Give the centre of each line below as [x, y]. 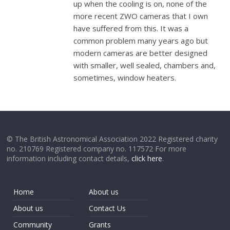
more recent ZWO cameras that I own [141, 16]
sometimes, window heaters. [125, 78]
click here [147, 158]
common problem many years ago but [141, 41]
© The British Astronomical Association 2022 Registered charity [112, 139]
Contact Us [108, 208]
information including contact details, [69, 158]
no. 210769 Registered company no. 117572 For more [97, 149]
